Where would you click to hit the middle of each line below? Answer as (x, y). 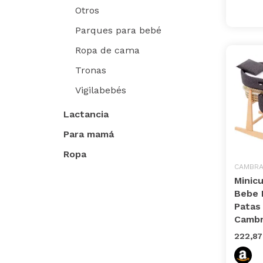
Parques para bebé (118, 30)
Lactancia (86, 114)
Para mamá (89, 134)
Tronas (91, 70)
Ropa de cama (107, 50)
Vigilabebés (101, 90)
